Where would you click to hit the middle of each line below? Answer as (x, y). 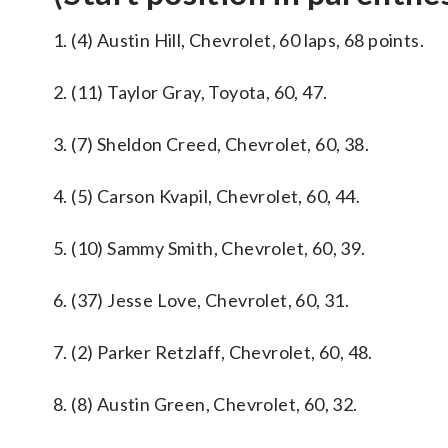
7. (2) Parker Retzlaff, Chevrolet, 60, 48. (213, 352)
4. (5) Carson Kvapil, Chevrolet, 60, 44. (206, 196)
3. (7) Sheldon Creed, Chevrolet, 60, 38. (211, 144)
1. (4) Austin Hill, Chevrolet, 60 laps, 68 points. (238, 40)
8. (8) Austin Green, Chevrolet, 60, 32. (205, 404)
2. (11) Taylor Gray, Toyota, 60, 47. (190, 92)
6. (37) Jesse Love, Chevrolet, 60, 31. (201, 300)
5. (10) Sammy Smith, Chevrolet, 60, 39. (209, 248)
